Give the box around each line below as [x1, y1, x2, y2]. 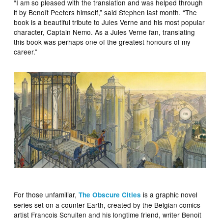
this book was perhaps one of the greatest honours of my [14, 37, 191, 47]
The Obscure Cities [79, 190, 141, 200]
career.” [14, 47, 38, 57]
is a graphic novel [141, 190, 198, 200]
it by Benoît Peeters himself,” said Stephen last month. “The [14, 7, 197, 18]
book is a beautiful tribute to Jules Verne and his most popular [14, 17, 205, 27]
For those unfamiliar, [14, 190, 79, 200]
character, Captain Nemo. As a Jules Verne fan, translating [14, 27, 195, 37]
